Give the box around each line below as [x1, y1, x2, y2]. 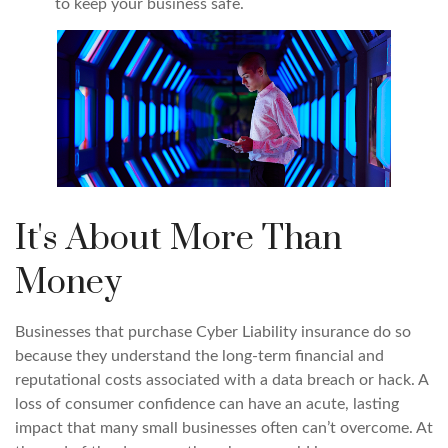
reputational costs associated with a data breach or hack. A [15, 372, 428, 389]
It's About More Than [15, 217, 342, 262]
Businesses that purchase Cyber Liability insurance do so [15, 324, 411, 341]
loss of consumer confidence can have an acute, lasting [15, 396, 399, 413]
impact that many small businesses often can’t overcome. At [15, 420, 433, 437]
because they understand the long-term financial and [15, 348, 384, 365]
